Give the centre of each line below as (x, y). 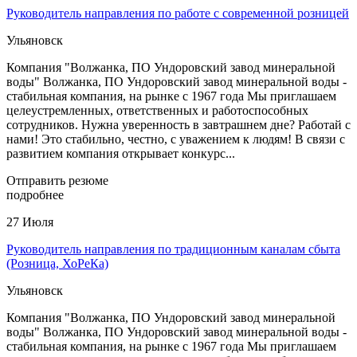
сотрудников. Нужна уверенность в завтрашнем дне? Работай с (178, 124)
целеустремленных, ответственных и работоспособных (157, 110)
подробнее (35, 194)
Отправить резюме (57, 180)
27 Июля (30, 222)
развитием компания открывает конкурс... (121, 153)
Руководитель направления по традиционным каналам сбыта (173, 249)
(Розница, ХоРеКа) (57, 263)
